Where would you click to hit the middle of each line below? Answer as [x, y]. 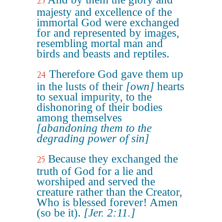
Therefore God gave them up [116, 74]
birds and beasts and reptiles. [103, 54]
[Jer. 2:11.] [110, 213]
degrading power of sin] [93, 139]
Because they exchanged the [113, 159]
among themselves [79, 118]
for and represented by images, [108, 33]
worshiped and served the [96, 182]
